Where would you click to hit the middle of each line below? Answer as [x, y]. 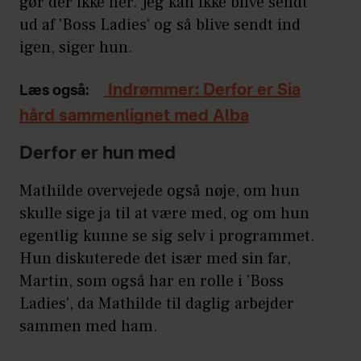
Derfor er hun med [98, 154]
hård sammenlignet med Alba [134, 117]
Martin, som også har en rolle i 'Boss [151, 282]
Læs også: [54, 91]
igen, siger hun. [76, 48]
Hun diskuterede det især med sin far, [155, 259]
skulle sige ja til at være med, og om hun [164, 214]
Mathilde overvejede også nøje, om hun [160, 191]
